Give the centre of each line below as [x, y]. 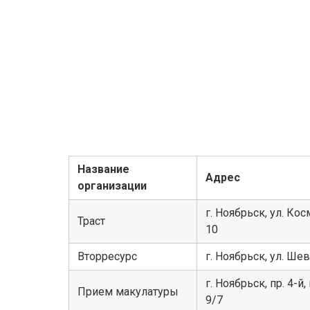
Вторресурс [107, 257]
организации [112, 186]
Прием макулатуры [128, 292]
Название [103, 170]
